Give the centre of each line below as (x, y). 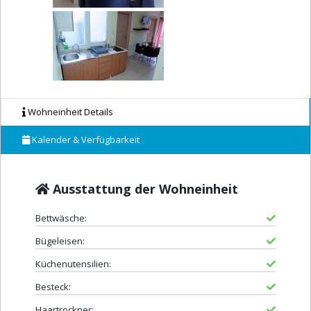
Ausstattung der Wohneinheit (144, 189)
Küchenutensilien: (73, 264)
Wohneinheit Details (69, 112)
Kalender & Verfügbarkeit (85, 140)
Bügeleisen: (60, 241)
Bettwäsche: (61, 218)
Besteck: (53, 287)
